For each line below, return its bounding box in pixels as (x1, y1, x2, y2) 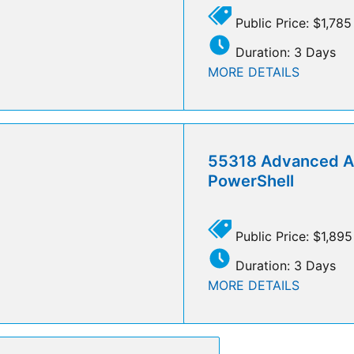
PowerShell (208, 171, 294, 190)
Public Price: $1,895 (232, 228, 352, 244)
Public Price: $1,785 (232, 14, 352, 31)
